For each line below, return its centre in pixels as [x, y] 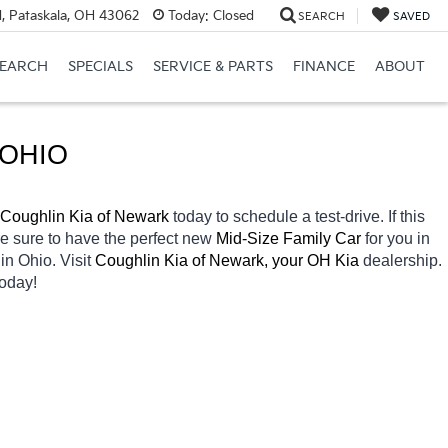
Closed [231, 15]
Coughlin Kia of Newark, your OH [213, 260]
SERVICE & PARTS [212, 67]
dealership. [402, 260]
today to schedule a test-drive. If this [299, 216]
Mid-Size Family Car [290, 238]
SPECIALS [100, 67]
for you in [397, 238]
